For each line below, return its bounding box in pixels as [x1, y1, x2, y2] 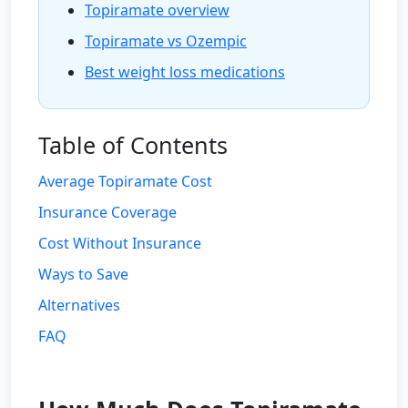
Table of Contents [38, 129, 228, 160]
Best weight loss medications [85, 62, 285, 82]
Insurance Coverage [38, 202, 177, 222]
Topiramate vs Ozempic [85, 31, 247, 51]
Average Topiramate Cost [38, 171, 212, 191]
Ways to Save [38, 264, 128, 284]
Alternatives [38, 295, 120, 315]
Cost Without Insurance [38, 233, 201, 253]
